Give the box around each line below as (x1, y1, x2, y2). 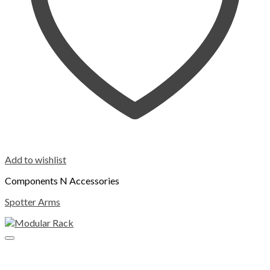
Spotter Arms (5, 196, 60, 208)
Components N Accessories (5, 175, 119, 187)
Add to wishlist (5, 154, 66, 166)
